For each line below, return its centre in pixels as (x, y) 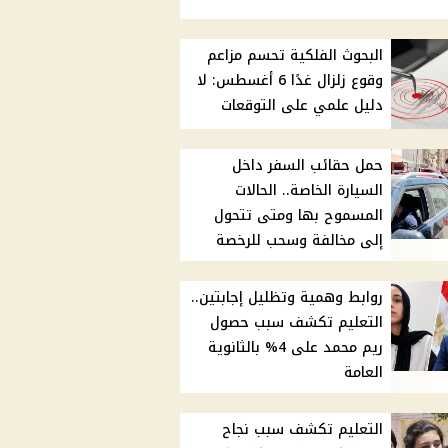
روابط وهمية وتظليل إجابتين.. (287, 298)
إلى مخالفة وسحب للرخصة (300, 241)
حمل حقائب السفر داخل (308, 166)
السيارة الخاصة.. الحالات (309, 191)
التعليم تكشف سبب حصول (297, 323)
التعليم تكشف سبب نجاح (303, 430)
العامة (364, 373)
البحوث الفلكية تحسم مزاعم (295, 56)
